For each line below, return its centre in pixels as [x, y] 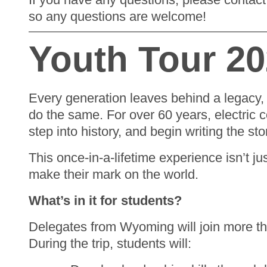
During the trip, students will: [110, 243]
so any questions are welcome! [117, 16]
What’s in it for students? [105, 200]
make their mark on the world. [114, 174]
